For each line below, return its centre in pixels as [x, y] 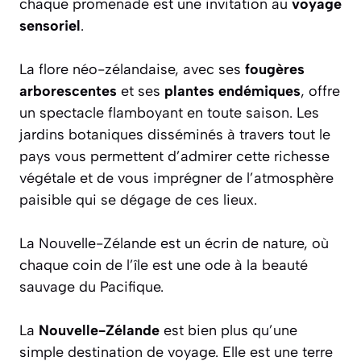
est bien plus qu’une [228, 330]
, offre [320, 91]
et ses [141, 91]
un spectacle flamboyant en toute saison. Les [169, 112]
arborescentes [68, 91]
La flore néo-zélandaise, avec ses [132, 69]
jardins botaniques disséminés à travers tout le [175, 134]
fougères [275, 69]
